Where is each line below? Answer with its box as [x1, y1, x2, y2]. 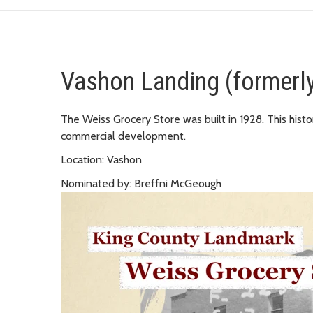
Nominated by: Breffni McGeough [61, 176, 221, 190]
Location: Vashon [61, 152, 142, 166]
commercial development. [61, 129, 186, 143]
